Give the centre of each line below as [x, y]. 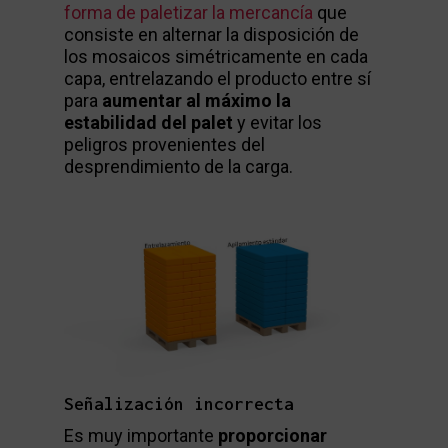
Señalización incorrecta [179, 403]
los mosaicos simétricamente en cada [216, 56]
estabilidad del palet [148, 122]
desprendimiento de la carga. [178, 166]
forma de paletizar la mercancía [188, 12]
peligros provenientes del [164, 144]
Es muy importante [141, 435]
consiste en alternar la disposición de [211, 34]
